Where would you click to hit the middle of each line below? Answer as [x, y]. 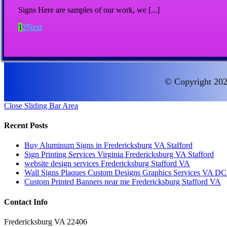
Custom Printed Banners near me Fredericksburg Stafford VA [123, 182]
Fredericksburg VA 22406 [46, 221]
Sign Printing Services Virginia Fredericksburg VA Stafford [119, 155]
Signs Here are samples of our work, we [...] [89, 10]
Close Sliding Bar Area [41, 105]
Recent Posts [26, 126]
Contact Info [26, 202]
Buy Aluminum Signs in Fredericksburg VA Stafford [108, 145]
